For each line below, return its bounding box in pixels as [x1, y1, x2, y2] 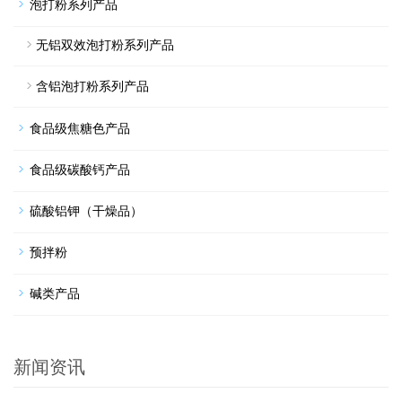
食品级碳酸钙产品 [30, 161, 130, 178]
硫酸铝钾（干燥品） [30, 202, 143, 219]
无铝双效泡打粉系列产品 [36, 36, 174, 53]
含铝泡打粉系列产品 [36, 77, 149, 94]
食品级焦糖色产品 [30, 119, 130, 136]
